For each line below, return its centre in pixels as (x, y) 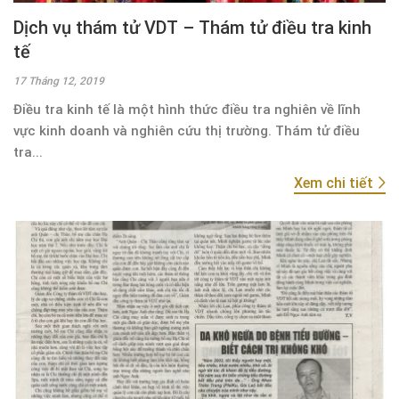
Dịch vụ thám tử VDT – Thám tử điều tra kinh (192, 27)
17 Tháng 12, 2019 (59, 81)
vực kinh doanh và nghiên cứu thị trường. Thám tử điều (187, 130)
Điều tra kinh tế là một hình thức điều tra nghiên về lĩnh (187, 109)
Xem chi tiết (335, 183)
